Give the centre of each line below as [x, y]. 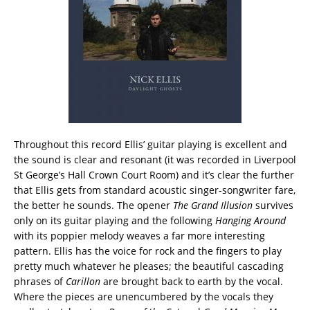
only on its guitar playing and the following [115, 220]
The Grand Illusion [214, 205]
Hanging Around [250, 220]
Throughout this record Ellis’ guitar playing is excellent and [151, 144]
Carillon [83, 281]
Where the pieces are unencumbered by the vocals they [144, 296]
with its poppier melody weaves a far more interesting [139, 235]
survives [274, 205]
